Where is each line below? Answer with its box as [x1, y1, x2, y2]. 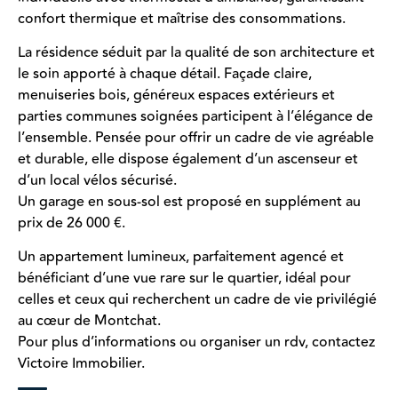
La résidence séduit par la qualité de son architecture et [18, 41, 375, 63]
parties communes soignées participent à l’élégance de [18, 105, 373, 127]
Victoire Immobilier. [18, 353, 145, 375]
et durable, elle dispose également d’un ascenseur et [18, 147, 358, 170]
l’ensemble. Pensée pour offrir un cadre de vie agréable [18, 126, 374, 148]
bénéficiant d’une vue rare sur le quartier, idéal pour [18, 267, 351, 290]
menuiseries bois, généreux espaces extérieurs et [18, 84, 335, 106]
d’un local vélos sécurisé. [18, 169, 177, 191]
